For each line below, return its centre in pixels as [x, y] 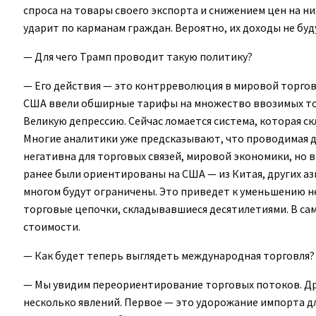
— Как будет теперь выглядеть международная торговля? [169, 255]
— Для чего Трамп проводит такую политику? [138, 56]
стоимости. [52, 226]
